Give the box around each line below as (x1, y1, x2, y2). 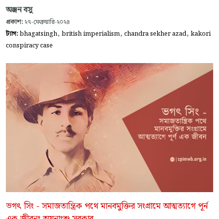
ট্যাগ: (6, 28, 20, 39)
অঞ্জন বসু (6, 3, 32, 16)
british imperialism (62, 28, 120, 39)
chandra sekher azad (124, 28, 186, 39)
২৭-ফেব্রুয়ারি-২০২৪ (23, 17, 70, 27)
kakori (191, 28, 211, 39)
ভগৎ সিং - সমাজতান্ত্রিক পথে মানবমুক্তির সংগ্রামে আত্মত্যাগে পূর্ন (6, 199, 208, 213)
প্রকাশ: (6, 17, 23, 27)
